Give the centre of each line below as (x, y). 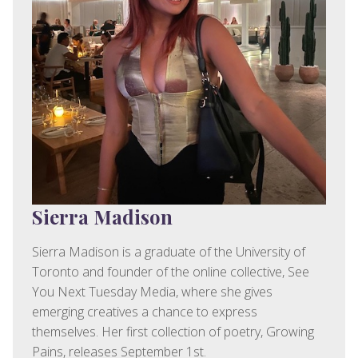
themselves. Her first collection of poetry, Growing (173, 332)
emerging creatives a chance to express (145, 312)
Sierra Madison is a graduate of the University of (169, 252)
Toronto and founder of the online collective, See (171, 272)
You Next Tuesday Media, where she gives (152, 292)
